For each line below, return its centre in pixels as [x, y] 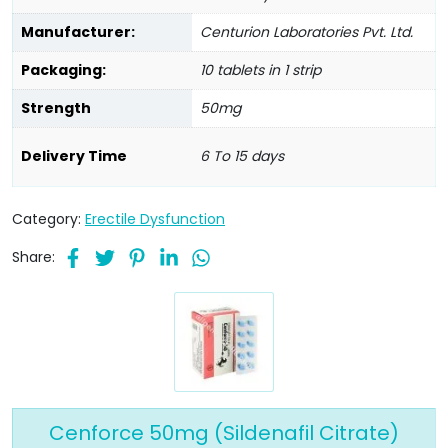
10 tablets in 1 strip [260, 69]
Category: [48, 219]
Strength [56, 107]
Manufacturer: [78, 31]
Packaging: [63, 69]
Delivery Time [74, 155]
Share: [33, 256]
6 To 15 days [242, 155]
